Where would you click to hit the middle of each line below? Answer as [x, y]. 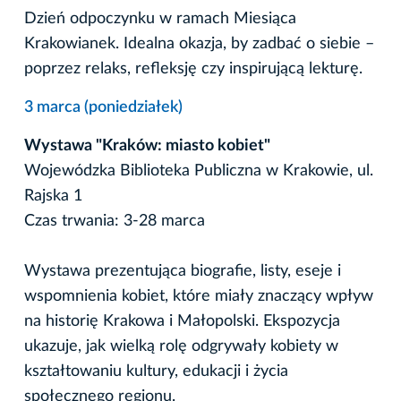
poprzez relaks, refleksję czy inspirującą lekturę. [193, 68]
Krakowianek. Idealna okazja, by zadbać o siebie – [199, 43]
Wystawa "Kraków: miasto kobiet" [147, 145]
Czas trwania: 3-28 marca [115, 221]
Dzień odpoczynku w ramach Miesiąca [160, 18]
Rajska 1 [53, 196]
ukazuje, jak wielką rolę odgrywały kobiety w [181, 346]
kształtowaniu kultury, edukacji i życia [156, 371]
